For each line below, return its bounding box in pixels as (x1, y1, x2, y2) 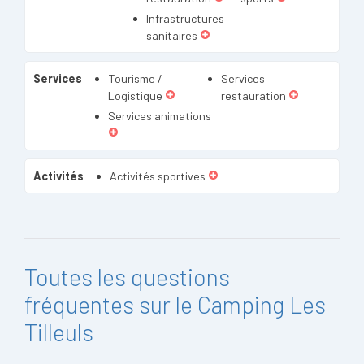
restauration (221, 89, 286, 102)
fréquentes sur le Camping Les (24, 290, 326, 318)
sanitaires (146, 28, 197, 42)
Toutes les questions (24, 262, 230, 291)
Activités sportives (110, 169, 206, 183)
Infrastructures (146, 11, 224, 25)
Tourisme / (108, 71, 162, 85)
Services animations (108, 109, 211, 123)
